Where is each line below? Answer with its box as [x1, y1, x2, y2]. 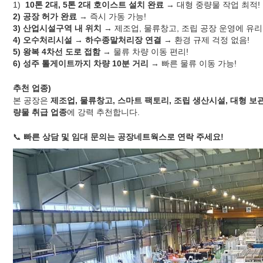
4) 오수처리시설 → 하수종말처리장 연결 [13, 35, 161, 45]
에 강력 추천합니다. [67, 107, 140, 117]
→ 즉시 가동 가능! [77, 11, 146, 21]
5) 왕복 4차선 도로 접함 [13, 46, 100, 56]
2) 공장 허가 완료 [13, 11, 77, 21]
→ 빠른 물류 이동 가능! [149, 58, 237, 68]
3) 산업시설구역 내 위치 [13, 23, 102, 33]
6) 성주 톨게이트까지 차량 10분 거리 [13, 58, 149, 68]
